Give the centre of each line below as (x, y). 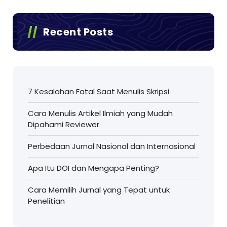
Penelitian (46, 201)
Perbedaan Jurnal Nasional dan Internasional (112, 146)
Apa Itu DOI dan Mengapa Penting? (93, 168)
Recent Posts (78, 32)
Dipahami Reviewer (64, 125)
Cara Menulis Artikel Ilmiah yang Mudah (100, 113)
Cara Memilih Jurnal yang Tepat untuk (99, 190)
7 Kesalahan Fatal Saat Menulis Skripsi (99, 92)
